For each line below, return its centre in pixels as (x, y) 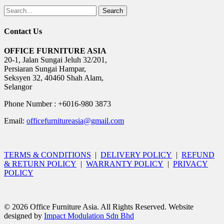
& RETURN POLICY (40, 163)
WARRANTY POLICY (125, 163)
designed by (24, 215)
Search (113, 11)
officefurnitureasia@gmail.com (75, 120)
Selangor (18, 86)
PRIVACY (190, 163)
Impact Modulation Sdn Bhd (89, 215)
